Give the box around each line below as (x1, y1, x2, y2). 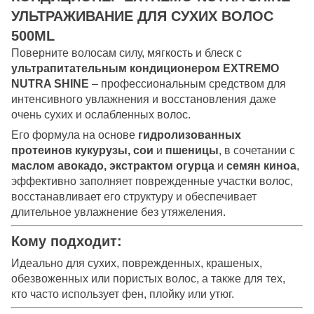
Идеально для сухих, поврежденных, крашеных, (11, 257, 262, 269)
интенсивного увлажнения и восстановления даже (11, 93, 276, 105)
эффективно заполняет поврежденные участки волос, (11, 175, 293, 187)
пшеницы (163, 144, 219, 156)
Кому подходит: (11, 233, 122, 249)
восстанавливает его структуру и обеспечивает (11, 190, 257, 203)
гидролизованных (138, 128, 241, 141)
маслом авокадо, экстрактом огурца (11, 159, 214, 172)
